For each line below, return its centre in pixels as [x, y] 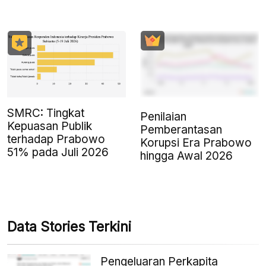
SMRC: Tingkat [46, 113]
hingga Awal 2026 [186, 156]
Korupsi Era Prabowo [196, 142]
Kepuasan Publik [50, 126]
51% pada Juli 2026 [58, 152]
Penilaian [163, 116]
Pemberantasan [181, 129]
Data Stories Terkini [69, 227]
